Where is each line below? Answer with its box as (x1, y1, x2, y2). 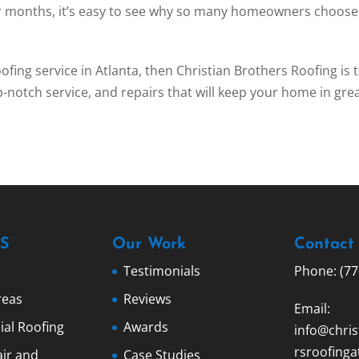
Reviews (123, 290, 172, 309)
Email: (293, 300, 330, 318)
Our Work (112, 236, 187, 253)
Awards (123, 318, 169, 337)
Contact (293, 236, 354, 253)
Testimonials (123, 262, 201, 280)
